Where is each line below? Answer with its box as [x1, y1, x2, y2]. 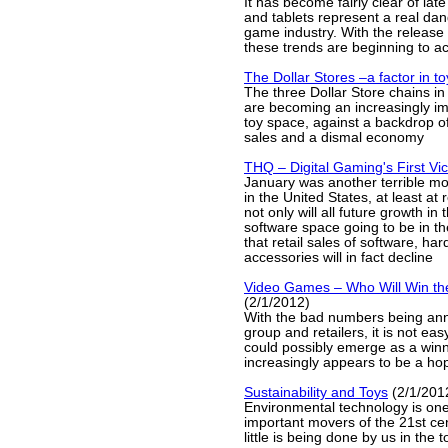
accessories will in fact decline [244, 250, 433, 265]
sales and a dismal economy [244, 130, 424, 145]
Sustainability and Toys [244, 385, 388, 400]
